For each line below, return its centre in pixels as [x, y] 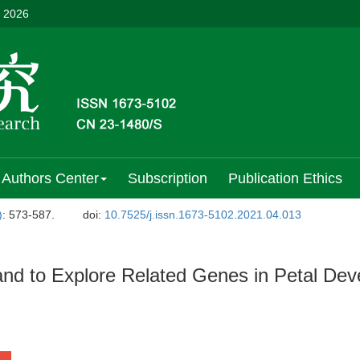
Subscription [168, 178]
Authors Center [50, 178]
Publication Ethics [285, 178]
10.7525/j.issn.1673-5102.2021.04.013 [203, 215]
